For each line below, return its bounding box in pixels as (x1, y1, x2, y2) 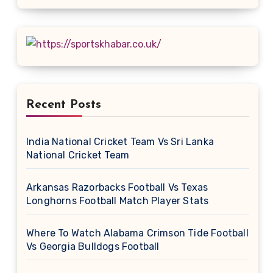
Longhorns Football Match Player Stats (26, 195, 209, 207)
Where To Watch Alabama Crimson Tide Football (26, 227, 249, 239)
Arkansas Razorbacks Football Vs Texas (26, 182, 208, 193)
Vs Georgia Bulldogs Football (26, 241, 160, 252)
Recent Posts (26, 99, 101, 111)
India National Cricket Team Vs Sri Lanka (26, 136, 214, 147)
